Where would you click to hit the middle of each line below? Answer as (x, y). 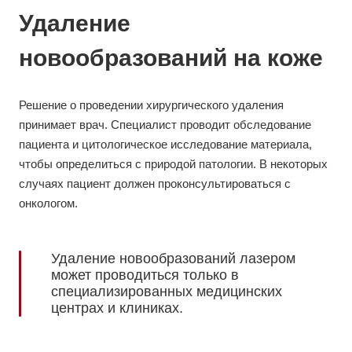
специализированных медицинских (167, 292)
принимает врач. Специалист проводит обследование (165, 125)
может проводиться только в (145, 275)
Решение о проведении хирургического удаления (151, 105)
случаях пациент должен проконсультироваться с (155, 184)
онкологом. (48, 203)
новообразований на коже (171, 58)
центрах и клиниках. (117, 308)
